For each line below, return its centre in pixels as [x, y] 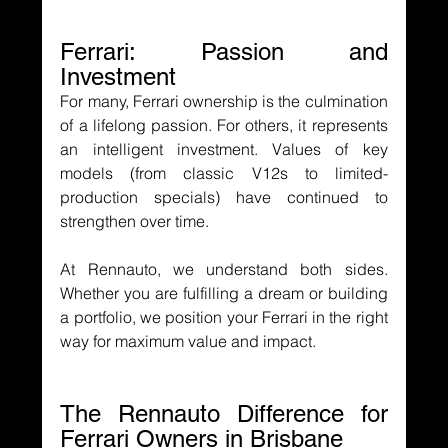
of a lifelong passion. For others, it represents [224, 124]
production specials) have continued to [224, 196]
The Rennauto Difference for [224, 413]
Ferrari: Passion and [224, 51]
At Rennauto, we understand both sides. [224, 268]
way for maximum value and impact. [188, 340]
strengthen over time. [135, 220]
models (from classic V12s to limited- [224, 172]
